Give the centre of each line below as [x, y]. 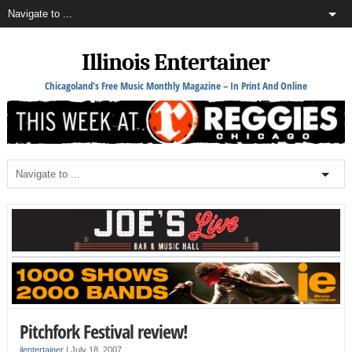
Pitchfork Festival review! [103, 332]
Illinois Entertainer [176, 62]
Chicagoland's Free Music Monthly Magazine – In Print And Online [176, 86]
